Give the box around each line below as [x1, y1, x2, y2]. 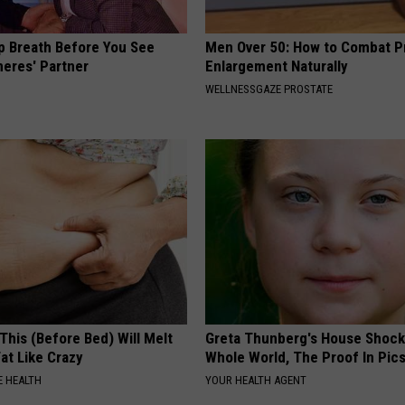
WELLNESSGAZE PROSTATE [205, 81, 334, 96]
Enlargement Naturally [205, 56, 349, 75]
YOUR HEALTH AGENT [205, 372, 307, 387]
